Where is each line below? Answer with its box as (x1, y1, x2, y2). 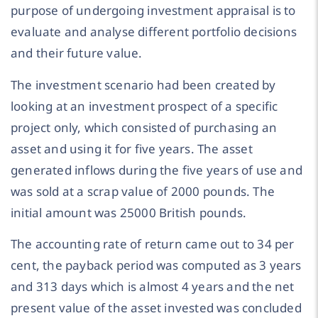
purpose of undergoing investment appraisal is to (11, 2, 296, 19)
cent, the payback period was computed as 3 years (11, 257, 302, 274)
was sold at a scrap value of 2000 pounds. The (11, 182, 275, 199)
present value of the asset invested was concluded (11, 300, 302, 317)
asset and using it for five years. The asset (11, 140, 253, 157)
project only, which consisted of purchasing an (11, 119, 278, 136)
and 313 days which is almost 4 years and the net (11, 278, 295, 295)
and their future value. (11, 45, 143, 62)
